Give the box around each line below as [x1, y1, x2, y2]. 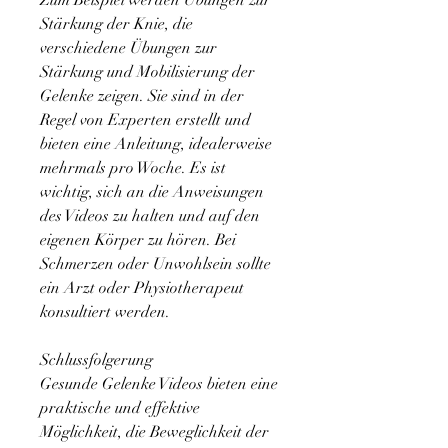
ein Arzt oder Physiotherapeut [40, 278, 244, 299]
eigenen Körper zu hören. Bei [40, 230, 236, 251]
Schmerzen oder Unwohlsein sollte [40, 254, 271, 275]
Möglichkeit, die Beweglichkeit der [40, 422, 269, 443]
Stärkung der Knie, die [40, 14, 193, 35]
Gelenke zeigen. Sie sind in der [40, 86, 244, 107]
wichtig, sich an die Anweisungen [40, 182, 264, 203]
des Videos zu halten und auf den [40, 206, 260, 227]
